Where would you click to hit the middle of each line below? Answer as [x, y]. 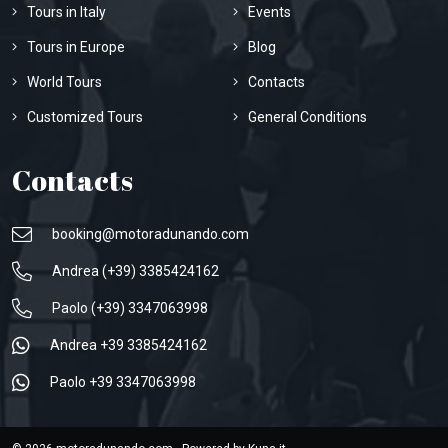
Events [269, 12]
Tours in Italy [66, 12]
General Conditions [307, 117]
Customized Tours [85, 117]
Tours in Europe [76, 47]
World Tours [64, 82]
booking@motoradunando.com [150, 234]
